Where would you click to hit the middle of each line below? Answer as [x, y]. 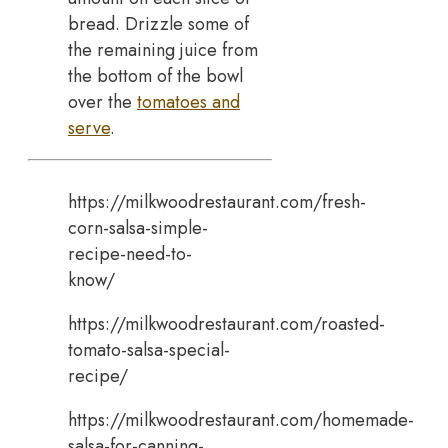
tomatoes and [188, 101]
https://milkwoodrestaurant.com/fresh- [217, 201]
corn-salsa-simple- [138, 227]
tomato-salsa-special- [149, 349]
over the [102, 101]
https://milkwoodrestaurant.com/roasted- [226, 323]
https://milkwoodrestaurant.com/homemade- [241, 419]
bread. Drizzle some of [158, 23]
